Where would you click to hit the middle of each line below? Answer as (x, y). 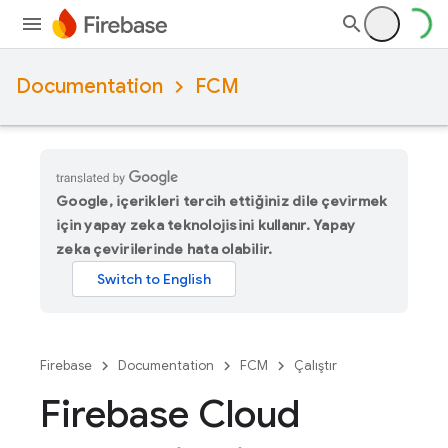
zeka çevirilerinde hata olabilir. (164, 249)
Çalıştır (315, 365)
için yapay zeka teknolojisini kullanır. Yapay (206, 225)
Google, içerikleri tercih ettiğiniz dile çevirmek (222, 201)
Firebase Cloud (170, 414)
